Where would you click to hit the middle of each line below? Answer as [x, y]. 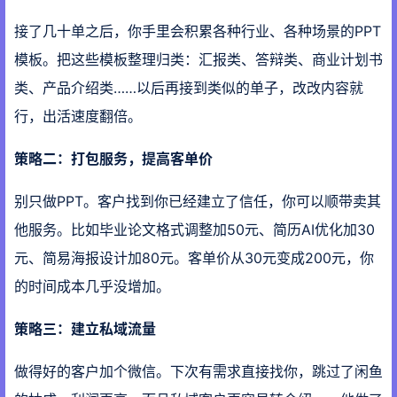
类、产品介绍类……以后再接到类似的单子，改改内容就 [189, 88]
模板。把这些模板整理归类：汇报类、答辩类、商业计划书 [198, 60]
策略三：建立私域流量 [85, 329]
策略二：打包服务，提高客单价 [113, 159]
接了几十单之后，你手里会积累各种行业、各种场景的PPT [198, 31]
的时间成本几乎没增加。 [92, 287]
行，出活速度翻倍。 [78, 117]
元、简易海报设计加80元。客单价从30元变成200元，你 [194, 258]
